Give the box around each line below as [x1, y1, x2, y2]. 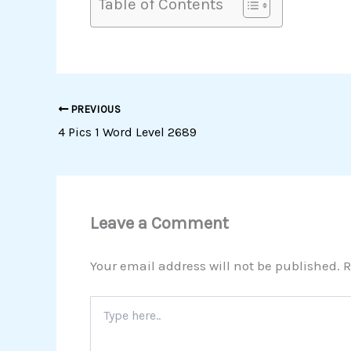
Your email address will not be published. [89, 257, 340, 273]
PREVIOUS [68, 103, 121, 116]
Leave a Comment [89, 212, 229, 233]
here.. [89, 312, 115, 326]
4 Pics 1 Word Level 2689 [58, 125, 197, 140]
